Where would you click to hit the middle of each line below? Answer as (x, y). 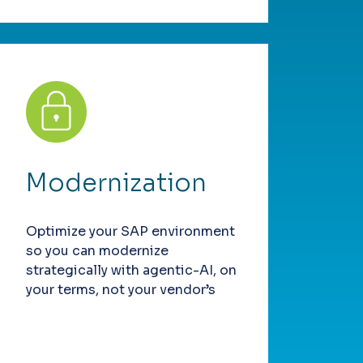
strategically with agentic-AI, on (131, 271)
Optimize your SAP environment (130, 232)
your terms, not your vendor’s (120, 290)
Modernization (116, 184)
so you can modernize (97, 251)
